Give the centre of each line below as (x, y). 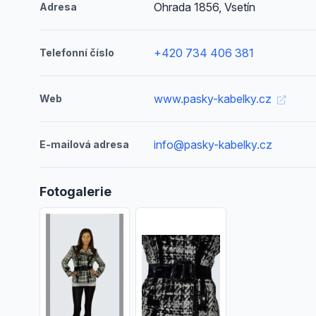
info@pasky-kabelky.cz (213, 145)
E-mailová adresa (84, 144)
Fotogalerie (75, 192)
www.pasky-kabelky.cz (214, 99)
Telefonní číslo (77, 53)
